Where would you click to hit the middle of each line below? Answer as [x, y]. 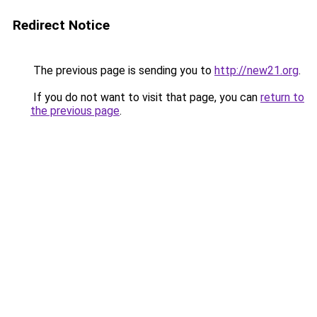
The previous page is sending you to [122, 70]
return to [282, 97]
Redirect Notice [61, 25]
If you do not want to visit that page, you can [145, 97]
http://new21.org [257, 70]
